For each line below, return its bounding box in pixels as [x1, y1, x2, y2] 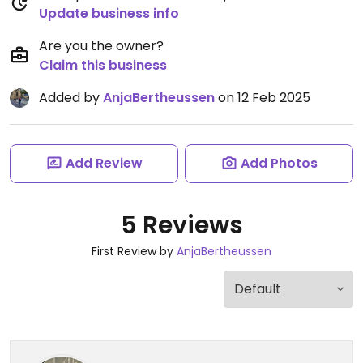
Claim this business [39, 56, 167, 75]
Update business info [39, 4, 179, 23]
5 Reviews [120, 208, 243, 242]
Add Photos [240, 154, 318, 173]
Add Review [65, 154, 143, 173]
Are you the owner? [39, 36, 164, 55]
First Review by [92, 243, 177, 259]
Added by [39, 88, 103, 107]
